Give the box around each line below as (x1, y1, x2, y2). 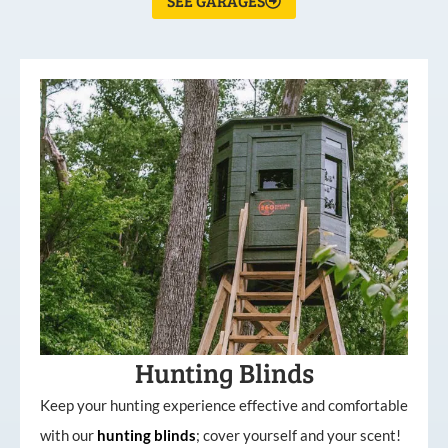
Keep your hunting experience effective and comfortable (40, 396, 408, 415)
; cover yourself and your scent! (196, 426, 401, 445)
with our (40, 426, 97, 445)
